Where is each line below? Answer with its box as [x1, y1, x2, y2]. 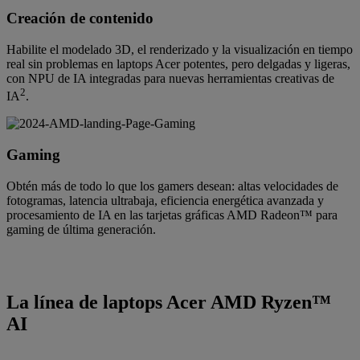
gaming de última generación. [6, 222, 156, 236]
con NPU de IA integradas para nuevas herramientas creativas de [6, 71, 334, 85]
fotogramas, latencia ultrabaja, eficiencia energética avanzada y [6, 193, 324, 207]
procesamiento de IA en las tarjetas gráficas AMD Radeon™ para [6, 207, 337, 222]
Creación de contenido [6, 10, 153, 27]
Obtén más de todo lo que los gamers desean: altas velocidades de [6, 178, 338, 193]
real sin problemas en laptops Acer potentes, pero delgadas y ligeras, [6, 56, 350, 71]
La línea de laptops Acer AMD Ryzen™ [6, 291, 331, 313]
